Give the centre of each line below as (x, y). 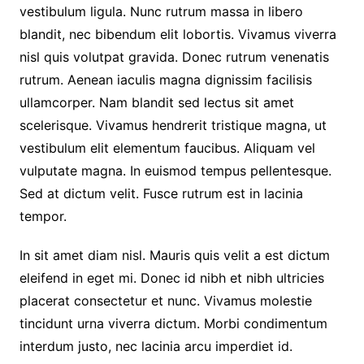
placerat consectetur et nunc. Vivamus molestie (165, 300)
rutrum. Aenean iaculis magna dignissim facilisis (165, 79)
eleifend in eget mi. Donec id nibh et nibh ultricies (171, 277)
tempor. (43, 216)
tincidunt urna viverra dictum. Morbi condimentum (173, 323)
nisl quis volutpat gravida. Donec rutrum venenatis (174, 56)
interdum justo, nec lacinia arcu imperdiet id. (156, 346)
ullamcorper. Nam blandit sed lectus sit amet (156, 102)
